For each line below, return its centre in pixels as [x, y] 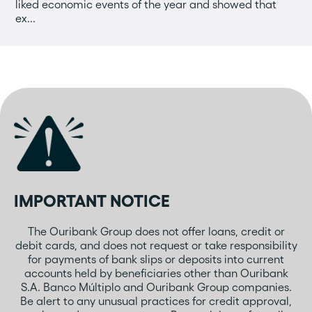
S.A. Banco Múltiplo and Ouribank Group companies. [156, 287]
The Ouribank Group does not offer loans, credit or [156, 232]
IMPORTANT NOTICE [92, 201]
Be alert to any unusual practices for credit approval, [156, 301]
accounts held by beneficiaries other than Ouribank [156, 273]
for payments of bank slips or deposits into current [156, 259]
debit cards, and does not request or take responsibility [156, 245]
